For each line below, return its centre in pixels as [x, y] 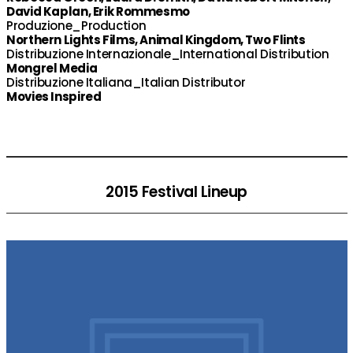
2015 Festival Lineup [176, 192]
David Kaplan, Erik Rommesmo [98, 11]
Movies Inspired [54, 97]
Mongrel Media [52, 68]
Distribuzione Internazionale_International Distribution [168, 54]
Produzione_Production [76, 26]
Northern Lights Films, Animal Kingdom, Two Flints [156, 40]
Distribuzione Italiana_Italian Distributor [126, 82]
